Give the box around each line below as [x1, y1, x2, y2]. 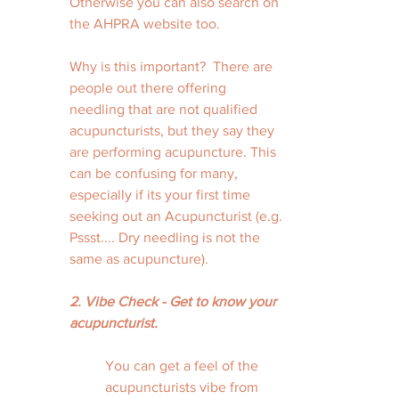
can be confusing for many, [69, 166, 241, 181]
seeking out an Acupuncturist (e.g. [69, 208, 286, 224]
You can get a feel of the [105, 358, 262, 373]
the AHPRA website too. [69, 16, 224, 31]
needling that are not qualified [69, 102, 261, 117]
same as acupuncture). [69, 251, 208, 266]
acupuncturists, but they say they [69, 123, 278, 138]
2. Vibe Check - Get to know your [69, 294, 280, 309]
